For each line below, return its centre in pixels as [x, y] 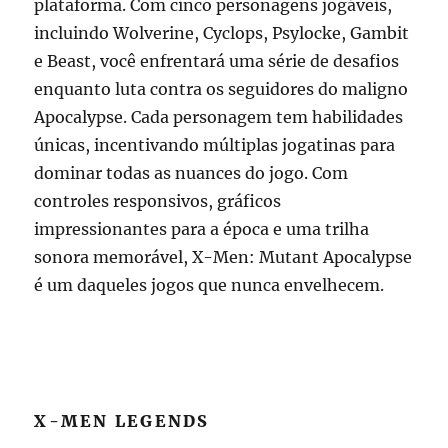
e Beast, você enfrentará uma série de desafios [217, 61]
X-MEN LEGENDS [122, 421]
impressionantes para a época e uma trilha [202, 229]
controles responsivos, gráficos [158, 201]
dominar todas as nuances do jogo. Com [191, 173]
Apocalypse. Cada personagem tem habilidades [219, 117]
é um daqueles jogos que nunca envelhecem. [209, 285]
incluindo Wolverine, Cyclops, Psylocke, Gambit [222, 33]
